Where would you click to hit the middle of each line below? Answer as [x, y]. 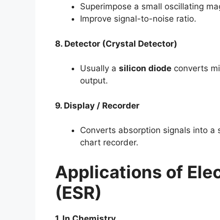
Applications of [121, 172]
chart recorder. [109, 142]
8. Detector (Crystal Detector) [116, 43]
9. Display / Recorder [97, 105]
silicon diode [145, 68]
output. [94, 81]
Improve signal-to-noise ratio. [138, 19]
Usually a [99, 68]
